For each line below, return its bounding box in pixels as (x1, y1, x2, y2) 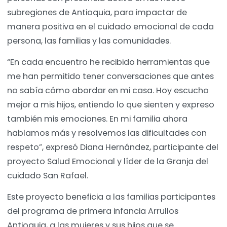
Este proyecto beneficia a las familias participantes (7, 191, 215, 203)
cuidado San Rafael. (7, 170, 90, 182)
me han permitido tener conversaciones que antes (7, 70, 214, 83)
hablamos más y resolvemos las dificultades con (7, 127, 207, 139)
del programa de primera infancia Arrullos (7, 205, 178, 217)
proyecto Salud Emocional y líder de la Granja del (7, 156, 208, 168)
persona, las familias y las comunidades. (7, 35, 173, 47)
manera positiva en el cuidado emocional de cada (7, 21, 214, 33)
